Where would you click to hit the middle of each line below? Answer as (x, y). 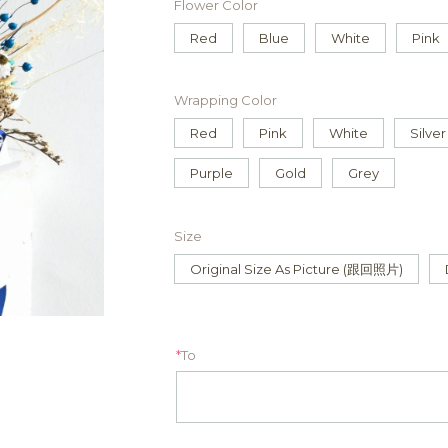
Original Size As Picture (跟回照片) (296, 268)
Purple (211, 173)
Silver (428, 133)
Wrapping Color (225, 100)
